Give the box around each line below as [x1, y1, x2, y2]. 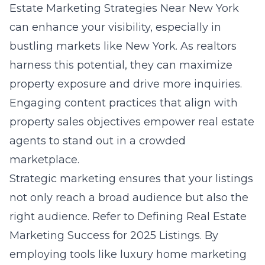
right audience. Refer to [9, 210, 137, 223]
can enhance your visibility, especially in [9, 21, 221, 34]
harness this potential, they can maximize [9, 59, 232, 72]
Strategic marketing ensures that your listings [9, 172, 253, 185]
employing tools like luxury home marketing [9, 248, 247, 261]
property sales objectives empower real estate [9, 115, 254, 128]
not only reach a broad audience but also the [9, 191, 248, 204]
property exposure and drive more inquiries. [9, 77, 242, 91]
